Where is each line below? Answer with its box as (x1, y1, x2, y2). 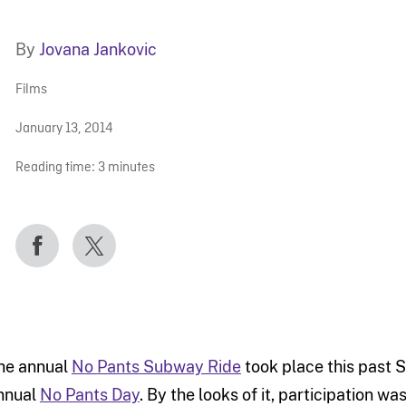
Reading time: (14, 159, 95, 178)
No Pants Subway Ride (71, 357, 241, 377)
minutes (107, 159, 155, 178)
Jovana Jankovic (38, 40, 157, 60)
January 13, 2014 (14, 121, 113, 139)
